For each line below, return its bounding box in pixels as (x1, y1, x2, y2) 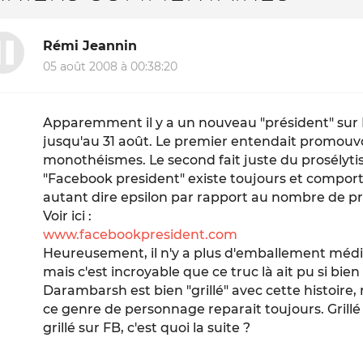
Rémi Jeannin (43, 37, 138, 53)
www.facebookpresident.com (43, 227, 238, 243)
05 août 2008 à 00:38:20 (43, 59, 178, 75)
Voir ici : (43, 208, 92, 224)
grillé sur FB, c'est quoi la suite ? (43, 320, 251, 336)
